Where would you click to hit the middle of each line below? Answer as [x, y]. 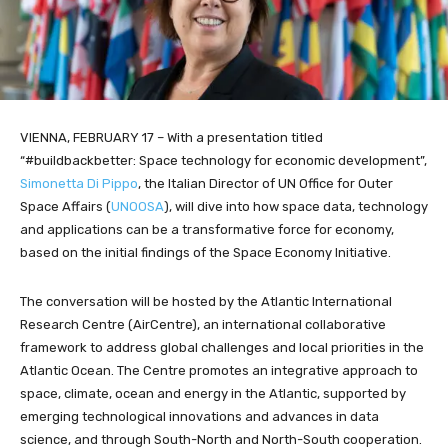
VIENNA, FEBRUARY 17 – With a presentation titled [171, 137]
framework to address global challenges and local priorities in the [222, 347]
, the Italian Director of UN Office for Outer [265, 183]
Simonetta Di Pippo [79, 183]
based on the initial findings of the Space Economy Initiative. [205, 252]
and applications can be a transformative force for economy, [207, 229]
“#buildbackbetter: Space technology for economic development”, [223, 160]
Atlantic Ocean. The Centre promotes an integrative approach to [219, 370]
